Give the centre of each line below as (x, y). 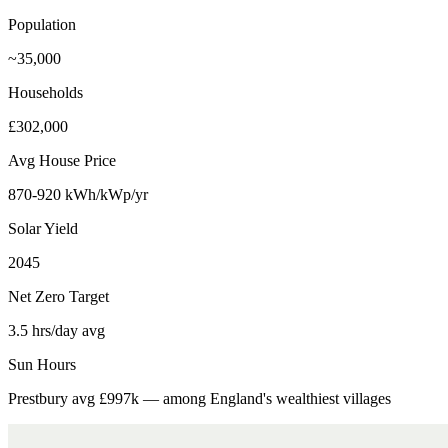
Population (42, 24)
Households (45, 92)
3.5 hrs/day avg (56, 330)
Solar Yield (43, 228)
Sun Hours (42, 364)
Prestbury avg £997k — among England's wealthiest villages (199, 398)
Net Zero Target (58, 296)
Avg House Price (62, 160)
